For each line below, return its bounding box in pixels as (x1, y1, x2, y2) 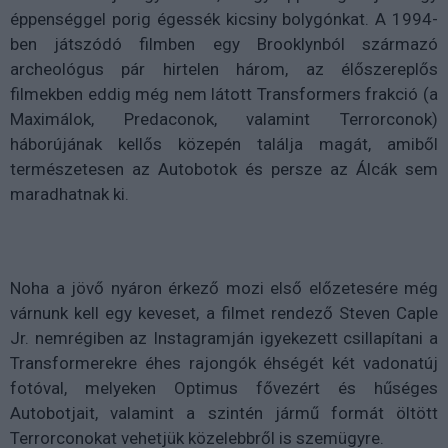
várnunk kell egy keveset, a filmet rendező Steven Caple (10, 302, 438, 323)
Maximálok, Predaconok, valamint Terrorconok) (10, 108, 438, 129)
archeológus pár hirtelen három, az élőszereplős (10, 58, 438, 79)
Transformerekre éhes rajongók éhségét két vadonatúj (10, 352, 438, 373)
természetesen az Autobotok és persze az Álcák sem (10, 158, 438, 179)
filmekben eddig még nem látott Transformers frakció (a (10, 83, 438, 104)
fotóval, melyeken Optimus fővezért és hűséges (10, 377, 438, 398)
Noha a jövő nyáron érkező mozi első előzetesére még (10, 277, 438, 298)
